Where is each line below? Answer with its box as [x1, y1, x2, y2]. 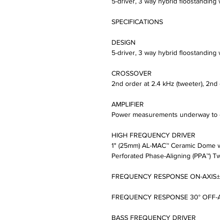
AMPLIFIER [111, 100, 144, 109]
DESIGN [111, 38, 136, 47]
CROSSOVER [111, 69, 152, 78]
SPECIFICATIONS [111, 18, 163, 26]
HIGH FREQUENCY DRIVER [111, 131, 195, 139]
